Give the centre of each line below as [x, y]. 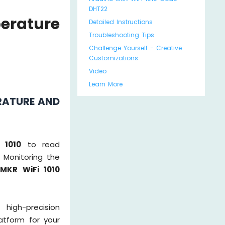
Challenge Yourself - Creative [135, 48]
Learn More [105, 84]
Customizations [113, 58]
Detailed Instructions [121, 22]
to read [40, 145]
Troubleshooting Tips [121, 35]
